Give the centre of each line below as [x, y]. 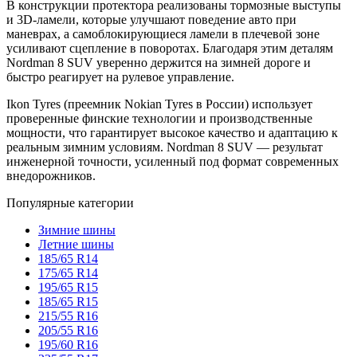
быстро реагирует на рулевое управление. [120, 76]
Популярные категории [70, 202]
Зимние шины [77, 229]
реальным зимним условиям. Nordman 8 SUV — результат [165, 147]
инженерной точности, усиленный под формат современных [173, 161]
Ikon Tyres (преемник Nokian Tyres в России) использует [159, 104]
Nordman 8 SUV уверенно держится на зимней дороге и [159, 62]
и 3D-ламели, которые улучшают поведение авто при [151, 19]
